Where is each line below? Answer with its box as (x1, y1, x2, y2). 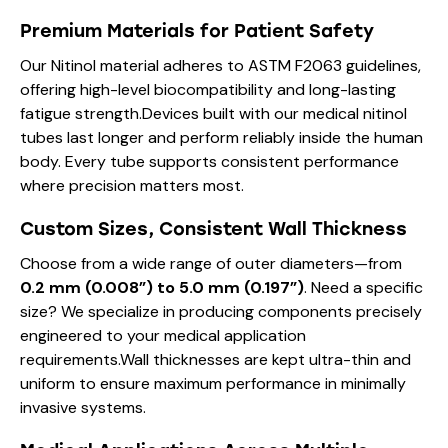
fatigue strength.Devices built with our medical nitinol (20, 103, 407, 125)
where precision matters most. (20, 175, 244, 197)
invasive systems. (20, 397, 146, 419)
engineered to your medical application (20, 325, 306, 347)
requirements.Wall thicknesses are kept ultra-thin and (20, 349, 411, 371)
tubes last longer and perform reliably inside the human (20, 127, 423, 149)
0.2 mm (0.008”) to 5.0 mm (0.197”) (20, 277, 304, 299)
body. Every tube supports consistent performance (20, 151, 399, 173)
